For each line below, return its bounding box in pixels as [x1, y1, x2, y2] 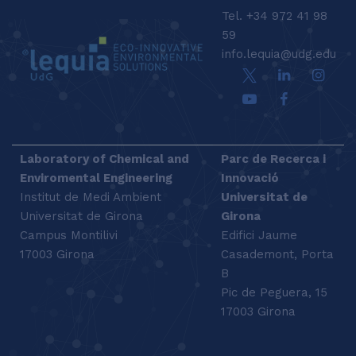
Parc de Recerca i [221, 151, 326, 166]
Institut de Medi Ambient [20, 189, 161, 204]
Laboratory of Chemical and [20, 151, 189, 166]
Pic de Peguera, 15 [221, 284, 327, 300]
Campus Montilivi [20, 227, 118, 242]
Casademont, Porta [221, 246, 334, 261]
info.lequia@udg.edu [222, 47, 336, 62]
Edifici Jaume [221, 227, 297, 242]
